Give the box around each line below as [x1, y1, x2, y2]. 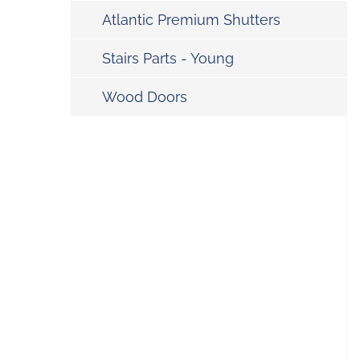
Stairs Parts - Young [102, 50, 234, 67]
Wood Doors [102, 88, 187, 105]
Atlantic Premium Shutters [102, 11, 280, 28]
